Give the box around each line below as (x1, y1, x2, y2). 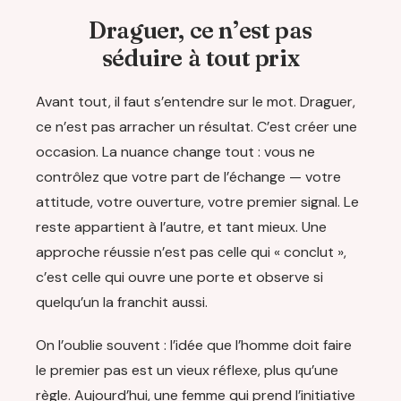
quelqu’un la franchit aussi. (36, 293, 208, 312)
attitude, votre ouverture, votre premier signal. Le (36, 192, 359, 212)
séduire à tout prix (101, 44, 300, 73)
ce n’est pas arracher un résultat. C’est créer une (36, 117, 357, 137)
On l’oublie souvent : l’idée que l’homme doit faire (36, 336, 352, 355)
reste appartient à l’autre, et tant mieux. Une (36, 218, 327, 237)
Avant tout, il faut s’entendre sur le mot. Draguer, (36, 92, 355, 112)
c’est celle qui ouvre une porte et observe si (36, 268, 323, 287)
